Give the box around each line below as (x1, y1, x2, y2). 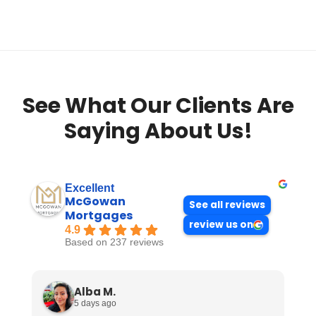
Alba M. (74, 284, 116, 299)
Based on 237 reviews (65, 237, 164, 248)
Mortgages (65, 207, 133, 224)
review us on (189, 217, 253, 231)
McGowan (65, 193, 126, 209)
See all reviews (189, 197, 265, 212)
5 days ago (74, 298, 116, 308)
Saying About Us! (63, 116, 253, 146)
